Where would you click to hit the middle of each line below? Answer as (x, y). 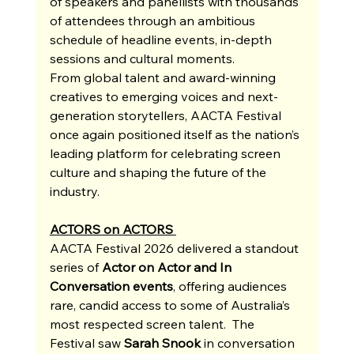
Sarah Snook (162, 343)
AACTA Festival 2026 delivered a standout (175, 248)
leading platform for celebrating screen (166, 153)
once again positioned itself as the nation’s (176, 134)
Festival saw (87, 343)
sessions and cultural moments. (143, 58)
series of (75, 267)
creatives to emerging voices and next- (164, 96)
